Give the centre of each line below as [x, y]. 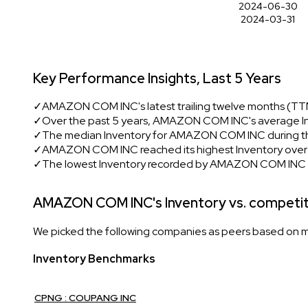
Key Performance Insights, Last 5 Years [157, 78]
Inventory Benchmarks [94, 258]
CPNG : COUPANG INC [85, 297]
